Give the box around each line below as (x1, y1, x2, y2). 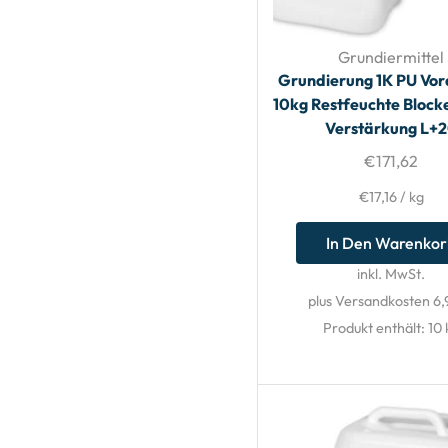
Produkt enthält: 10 (322, 318, 445, 337)
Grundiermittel (338, 46, 445, 67)
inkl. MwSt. (357, 264, 426, 283)
